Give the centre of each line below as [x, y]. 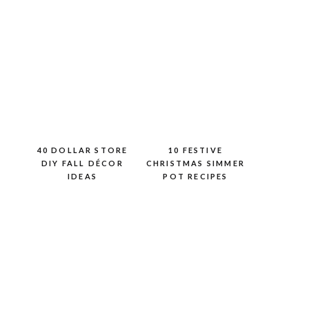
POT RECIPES [196, 176]
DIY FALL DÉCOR [82, 163]
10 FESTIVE [196, 150]
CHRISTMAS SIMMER [196, 163]
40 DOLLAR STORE [82, 150]
